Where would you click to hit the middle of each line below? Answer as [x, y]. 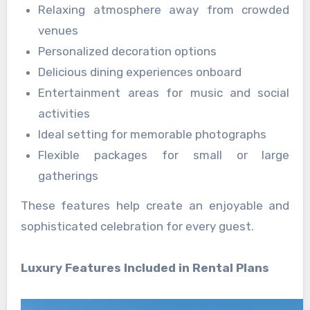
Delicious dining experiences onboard [140, 72]
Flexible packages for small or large [164, 155]
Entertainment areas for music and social [164, 93]
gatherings [69, 176]
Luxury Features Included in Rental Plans [145, 267]
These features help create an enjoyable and [155, 205]
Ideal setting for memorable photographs [153, 135]
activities [64, 114]
